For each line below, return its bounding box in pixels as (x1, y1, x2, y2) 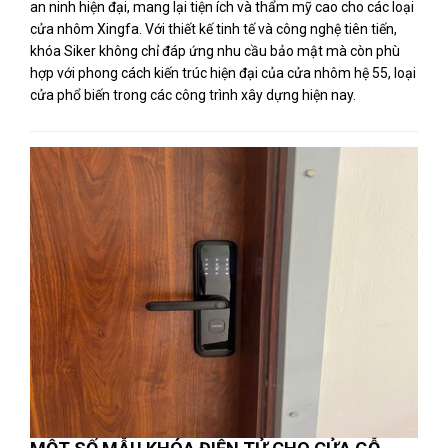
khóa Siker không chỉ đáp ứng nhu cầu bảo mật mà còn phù (30, 43, 400, 59)
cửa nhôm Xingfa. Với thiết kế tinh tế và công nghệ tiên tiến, (30, 21, 397, 37)
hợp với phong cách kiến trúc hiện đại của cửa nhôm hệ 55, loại (30, 65, 416, 81)
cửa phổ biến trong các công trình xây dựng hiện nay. (30, 87, 356, 103)
